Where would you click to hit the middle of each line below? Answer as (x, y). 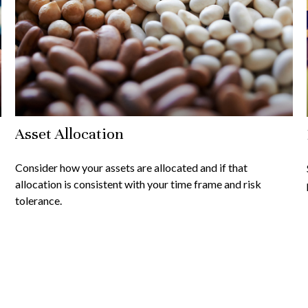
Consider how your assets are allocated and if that (132, 167)
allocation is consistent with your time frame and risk (139, 184)
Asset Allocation (70, 133)
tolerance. (39, 200)
